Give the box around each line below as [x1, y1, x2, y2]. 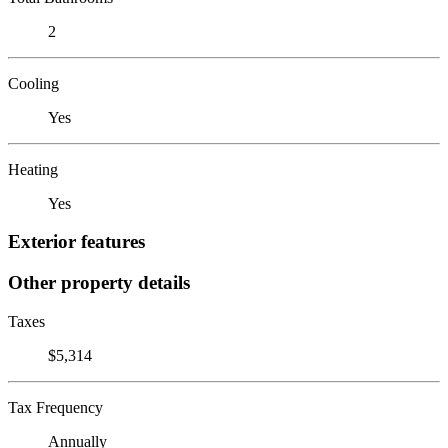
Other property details [8, 271, 190, 293]
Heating [8, 160, 58, 178]
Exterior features [8, 231, 145, 253]
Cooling [8, 74, 59, 92]
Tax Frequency [8, 398, 103, 416]
